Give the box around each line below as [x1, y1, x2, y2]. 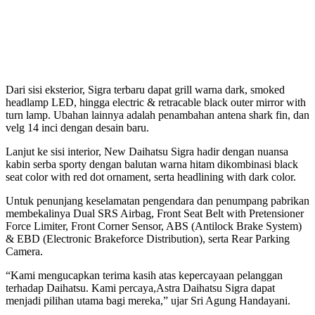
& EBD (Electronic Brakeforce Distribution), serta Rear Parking [6, 232, 290, 245]
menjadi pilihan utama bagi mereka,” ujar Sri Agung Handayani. [6, 294, 290, 307]
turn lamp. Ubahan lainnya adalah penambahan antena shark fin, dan [6, 108, 309, 121]
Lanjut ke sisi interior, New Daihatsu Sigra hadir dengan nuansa [6, 145, 288, 157]
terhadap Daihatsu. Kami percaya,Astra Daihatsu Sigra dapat [6, 281, 275, 294]
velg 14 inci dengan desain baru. [6, 121, 149, 134]
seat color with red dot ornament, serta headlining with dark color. [6, 170, 296, 183]
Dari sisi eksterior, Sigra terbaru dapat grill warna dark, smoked [6, 83, 285, 96]
